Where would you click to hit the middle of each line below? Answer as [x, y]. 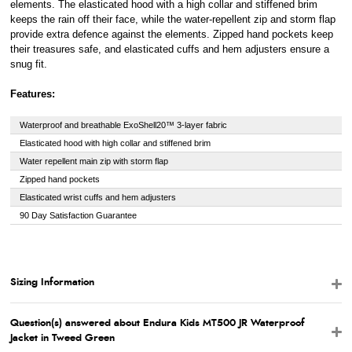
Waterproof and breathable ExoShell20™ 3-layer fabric [123, 125]
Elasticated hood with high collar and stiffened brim [115, 143]
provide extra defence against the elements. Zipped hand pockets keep [171, 34]
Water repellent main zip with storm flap [93, 161]
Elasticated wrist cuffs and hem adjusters [97, 198]
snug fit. [28, 64]
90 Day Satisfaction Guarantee [78, 216]
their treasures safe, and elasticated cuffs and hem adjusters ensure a [169, 49]
